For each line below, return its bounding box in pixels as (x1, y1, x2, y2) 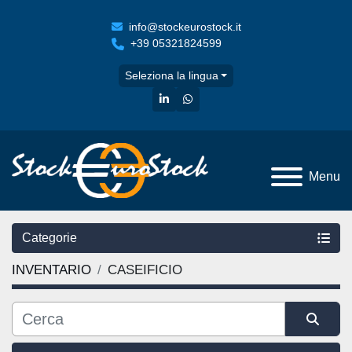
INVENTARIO (12, 262, 91, 278)
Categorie (22, 231, 77, 245)
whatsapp (192, 92, 240, 104)
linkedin (168, 92, 206, 104)
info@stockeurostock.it (128, 20, 241, 33)
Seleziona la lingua (124, 69, 218, 82)
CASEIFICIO (108, 262, 182, 278)
